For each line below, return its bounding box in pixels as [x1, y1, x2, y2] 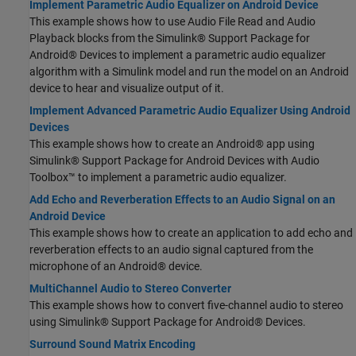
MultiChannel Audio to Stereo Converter [29, 282, 231, 296]
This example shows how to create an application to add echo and [29, 226, 353, 240]
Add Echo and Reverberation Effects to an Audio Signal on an [29, 193, 335, 207]
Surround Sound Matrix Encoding [29, 338, 195, 351]
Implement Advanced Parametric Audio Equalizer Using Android [29, 104, 350, 118]
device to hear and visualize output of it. [29, 82, 224, 95]
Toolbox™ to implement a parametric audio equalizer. [29, 171, 287, 184]
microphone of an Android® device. [29, 260, 203, 273]
